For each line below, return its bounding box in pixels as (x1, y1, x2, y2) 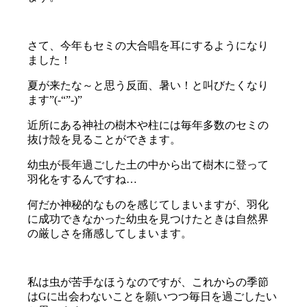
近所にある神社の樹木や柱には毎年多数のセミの (27, 119, 269, 131)
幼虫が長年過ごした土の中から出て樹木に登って (27, 158, 269, 171)
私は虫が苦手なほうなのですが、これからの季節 (27, 275, 269, 288)
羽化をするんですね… (27, 173, 138, 185)
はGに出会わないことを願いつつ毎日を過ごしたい (27, 290, 278, 302)
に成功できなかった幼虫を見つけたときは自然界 (27, 212, 269, 225)
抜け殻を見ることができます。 (27, 133, 182, 145)
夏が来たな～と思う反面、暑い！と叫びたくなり (27, 79, 269, 91)
